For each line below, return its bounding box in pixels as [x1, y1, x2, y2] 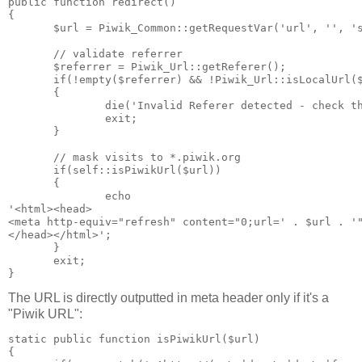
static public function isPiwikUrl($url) [8, 333, 260, 346]
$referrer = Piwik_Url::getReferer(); [8, 60, 286, 73]
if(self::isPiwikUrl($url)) [8, 163, 221, 176]
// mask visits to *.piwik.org [8, 150, 241, 163]
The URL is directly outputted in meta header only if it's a [8, 291, 329, 305]
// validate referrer [8, 47, 183, 60]
